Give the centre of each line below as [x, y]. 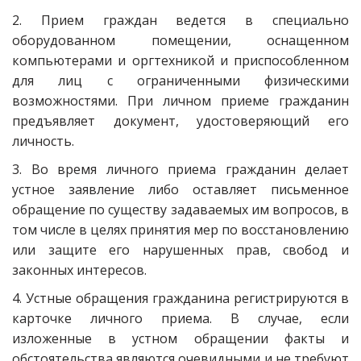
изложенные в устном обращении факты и [180, 338]
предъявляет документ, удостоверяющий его [180, 121]
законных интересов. [81, 270]
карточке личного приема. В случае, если [180, 318]
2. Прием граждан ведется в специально [180, 20]
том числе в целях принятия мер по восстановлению [180, 230]
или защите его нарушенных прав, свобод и [180, 250]
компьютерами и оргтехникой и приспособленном [180, 60]
